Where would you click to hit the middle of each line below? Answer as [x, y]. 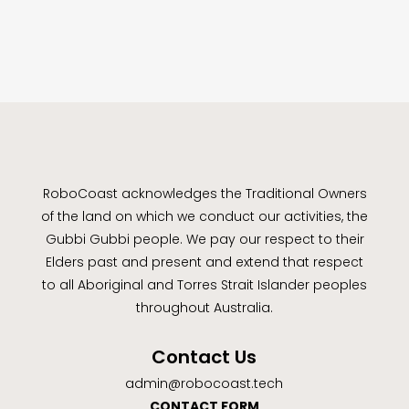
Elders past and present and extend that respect [204, 262]
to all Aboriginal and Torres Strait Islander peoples [204, 285]
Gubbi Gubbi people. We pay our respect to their [204, 239]
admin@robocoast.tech [204, 383]
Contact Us [204, 357]
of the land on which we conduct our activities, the [204, 216]
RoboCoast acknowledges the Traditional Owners [204, 194]
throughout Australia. [204, 308]
